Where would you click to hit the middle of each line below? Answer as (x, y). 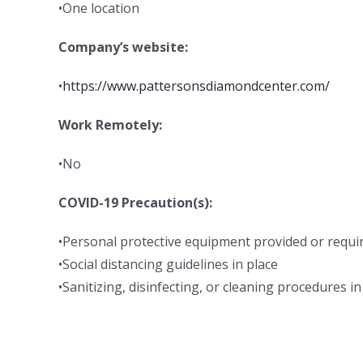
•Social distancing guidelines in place (168, 264)
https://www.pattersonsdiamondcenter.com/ (196, 86)
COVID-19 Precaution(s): (135, 203)
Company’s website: (123, 47)
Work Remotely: (110, 125)
